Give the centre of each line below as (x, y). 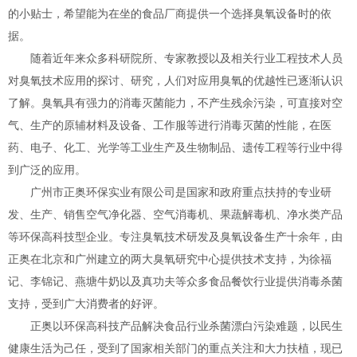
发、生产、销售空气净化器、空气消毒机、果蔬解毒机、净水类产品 (175, 215)
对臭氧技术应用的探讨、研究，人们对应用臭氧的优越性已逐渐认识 (175, 81)
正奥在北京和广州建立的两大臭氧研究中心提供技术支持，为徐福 (170, 259)
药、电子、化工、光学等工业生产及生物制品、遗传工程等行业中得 (175, 148)
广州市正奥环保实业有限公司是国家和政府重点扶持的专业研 (170, 192)
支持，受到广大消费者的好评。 (86, 304)
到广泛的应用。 (47, 170)
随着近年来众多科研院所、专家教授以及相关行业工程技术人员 (175, 59)
